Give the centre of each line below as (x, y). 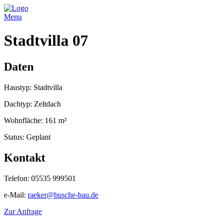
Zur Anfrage (23, 211)
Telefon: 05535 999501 (40, 178)
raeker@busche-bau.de (63, 195)
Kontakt (25, 157)
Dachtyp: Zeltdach (32, 104)
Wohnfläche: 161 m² (35, 120)
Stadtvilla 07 (46, 41)
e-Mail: (16, 195)
